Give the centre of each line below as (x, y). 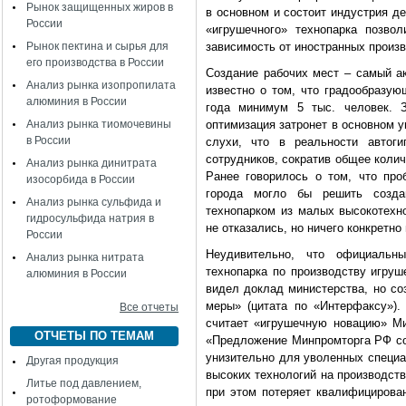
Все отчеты (149, 307)
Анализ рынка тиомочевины (99, 124)
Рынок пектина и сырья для (97, 46)
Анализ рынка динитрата (92, 163)
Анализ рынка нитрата (85, 257)
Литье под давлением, (84, 383)
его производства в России (95, 63)
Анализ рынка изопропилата (101, 85)
